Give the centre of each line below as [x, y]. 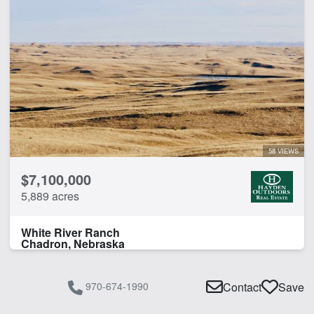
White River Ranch [70, 232]
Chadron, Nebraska [73, 243]
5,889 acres [50, 196]
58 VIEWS [284, 150]
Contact [242, 287]
